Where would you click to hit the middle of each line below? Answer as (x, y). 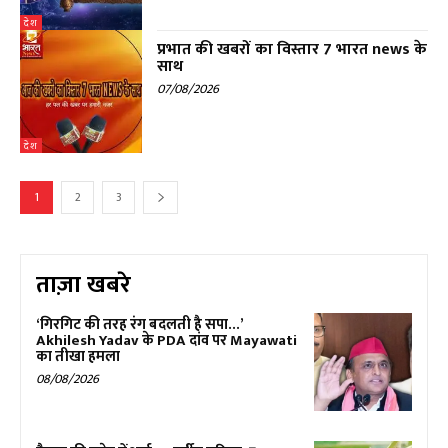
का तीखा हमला (78, 356)
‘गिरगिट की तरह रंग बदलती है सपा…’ (140, 324)
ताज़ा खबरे (83, 284)
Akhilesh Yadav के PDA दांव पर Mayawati (166, 340)
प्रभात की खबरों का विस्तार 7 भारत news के (292, 50)
